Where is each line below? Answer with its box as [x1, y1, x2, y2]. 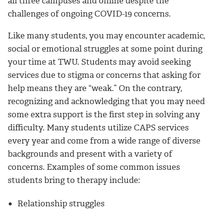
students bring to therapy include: [8, 174, 140, 185]
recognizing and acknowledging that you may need [8, 95, 205, 107]
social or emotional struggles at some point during [8, 43, 202, 54]
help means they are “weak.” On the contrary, [8, 82, 182, 93]
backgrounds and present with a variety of [8, 148, 172, 159]
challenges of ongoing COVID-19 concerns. [8, 8, 173, 19]
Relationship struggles [18, 198, 105, 209]
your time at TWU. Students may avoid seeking [8, 56, 191, 67]
